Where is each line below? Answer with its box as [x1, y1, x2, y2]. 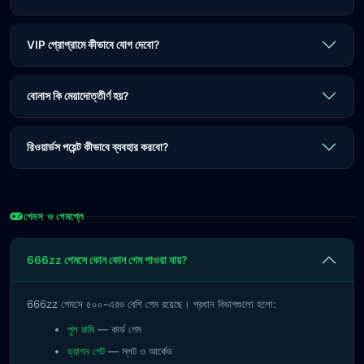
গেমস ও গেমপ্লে [23, 210, 85, 223]
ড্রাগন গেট [67, 344, 105, 357]
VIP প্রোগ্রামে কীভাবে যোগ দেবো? [27, 38, 159, 51]
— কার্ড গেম [94, 323, 141, 336]
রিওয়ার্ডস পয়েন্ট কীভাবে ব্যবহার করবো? [27, 141, 168, 154]
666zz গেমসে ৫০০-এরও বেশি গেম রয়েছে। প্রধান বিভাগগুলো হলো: [27, 297, 276, 310]
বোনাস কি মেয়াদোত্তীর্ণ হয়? [27, 89, 128, 102]
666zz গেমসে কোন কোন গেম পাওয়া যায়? [27, 253, 187, 266]
